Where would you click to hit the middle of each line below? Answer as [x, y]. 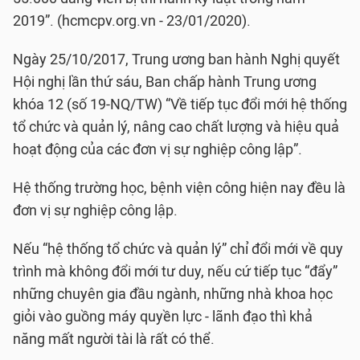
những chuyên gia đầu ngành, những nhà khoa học [173, 294]
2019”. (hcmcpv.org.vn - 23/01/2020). [132, 21]
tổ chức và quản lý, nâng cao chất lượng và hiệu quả [176, 127]
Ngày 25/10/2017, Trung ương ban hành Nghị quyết [176, 59]
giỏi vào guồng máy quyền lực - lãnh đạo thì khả [163, 317]
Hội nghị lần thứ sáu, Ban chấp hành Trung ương [165, 82]
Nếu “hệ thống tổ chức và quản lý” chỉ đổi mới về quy [178, 249]
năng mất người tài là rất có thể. [114, 339]
